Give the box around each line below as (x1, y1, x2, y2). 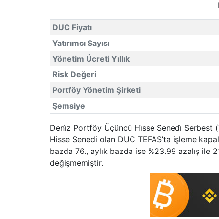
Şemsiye (52, 101, 85, 110)
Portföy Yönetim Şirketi (52, 85, 141, 95)
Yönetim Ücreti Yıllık (52, 54, 130, 64)
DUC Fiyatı (52, 22, 92, 32)
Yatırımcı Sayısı (52, 38, 109, 48)
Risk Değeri (52, 69, 96, 79)
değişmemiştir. (50, 158, 103, 168)
